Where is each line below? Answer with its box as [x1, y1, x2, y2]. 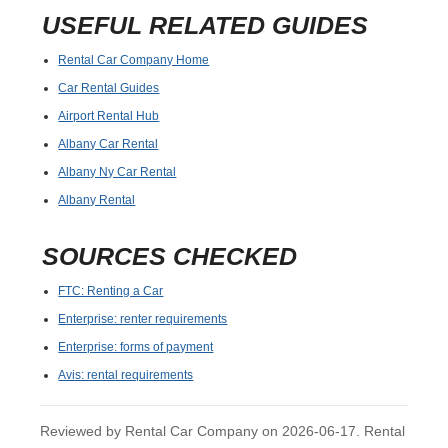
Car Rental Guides [58, 80, 160, 95]
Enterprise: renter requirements [58, 311, 228, 326]
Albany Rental [58, 192, 136, 207]
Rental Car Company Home [58, 52, 210, 67]
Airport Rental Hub [58, 108, 160, 123]
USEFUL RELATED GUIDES [42, 10, 369, 39]
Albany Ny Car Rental [58, 164, 177, 179]
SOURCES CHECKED [42, 241, 298, 270]
